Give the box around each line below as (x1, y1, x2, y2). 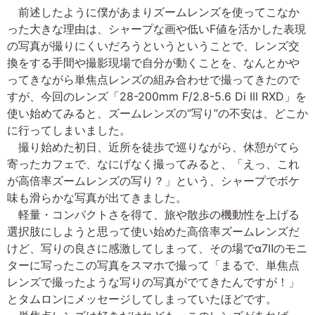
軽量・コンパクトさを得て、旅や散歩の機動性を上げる (7, 207, 300, 221)
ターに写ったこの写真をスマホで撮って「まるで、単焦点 (7, 257, 300, 272)
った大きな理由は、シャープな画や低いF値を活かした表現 (7, 21, 306, 36)
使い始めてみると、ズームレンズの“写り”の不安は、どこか (7, 105, 308, 120)
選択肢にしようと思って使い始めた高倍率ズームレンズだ (7, 224, 300, 238)
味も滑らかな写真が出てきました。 (7, 190, 187, 205)
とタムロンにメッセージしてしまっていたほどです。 (7, 291, 277, 306)
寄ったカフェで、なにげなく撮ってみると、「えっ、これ (7, 156, 300, 171)
